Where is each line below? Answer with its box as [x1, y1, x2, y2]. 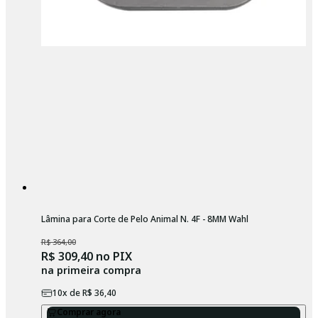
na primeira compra [40, 263, 141, 278]
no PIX [92, 248, 132, 265]
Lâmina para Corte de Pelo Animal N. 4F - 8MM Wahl [40, 213, 248, 226]
